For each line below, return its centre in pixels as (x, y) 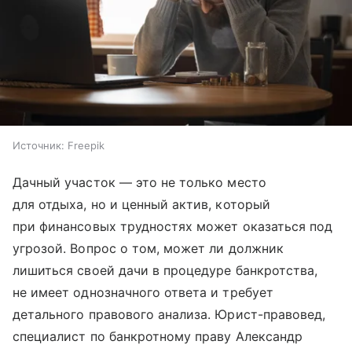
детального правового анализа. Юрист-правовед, (169, 315)
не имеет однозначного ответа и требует (143, 293)
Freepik (86, 146)
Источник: (38, 146)
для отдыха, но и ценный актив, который (141, 205)
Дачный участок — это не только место (139, 183)
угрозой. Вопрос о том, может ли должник (148, 249)
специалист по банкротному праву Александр (158, 337)
